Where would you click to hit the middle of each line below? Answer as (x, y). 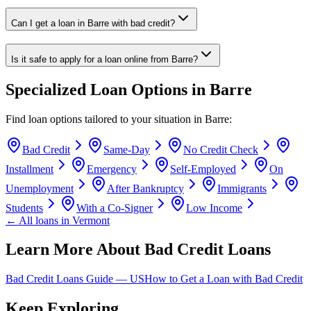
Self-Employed (203, 169)
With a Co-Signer (115, 208)
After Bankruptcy (145, 188)
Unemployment (40, 188)
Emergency (112, 169)
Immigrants (242, 188)
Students (24, 208)
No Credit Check (221, 149)
